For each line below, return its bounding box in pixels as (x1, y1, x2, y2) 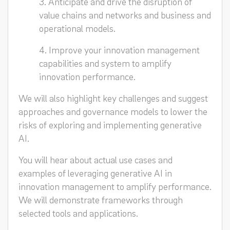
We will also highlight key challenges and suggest (18, 92, 208, 104)
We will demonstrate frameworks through (18, 194, 183, 205)
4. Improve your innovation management (39, 44, 200, 55)
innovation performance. (39, 70, 136, 82)
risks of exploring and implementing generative (18, 119, 202, 130)
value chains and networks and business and (39, 9, 211, 21)
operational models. (39, 22, 116, 34)
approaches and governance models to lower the (18, 105, 207, 117)
